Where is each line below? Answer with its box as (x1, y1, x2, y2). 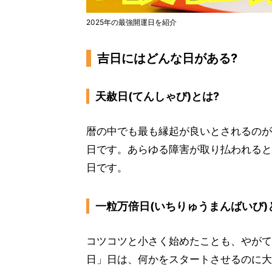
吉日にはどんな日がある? (97, 51, 237, 66)
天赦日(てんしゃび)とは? (95, 90, 219, 103)
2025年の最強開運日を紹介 (86, 18, 177, 27)
